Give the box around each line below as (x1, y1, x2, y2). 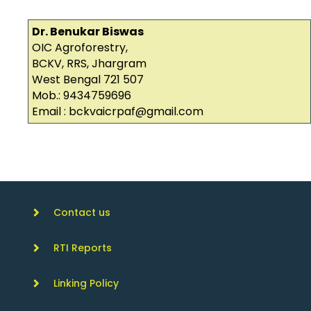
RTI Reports (53, 241, 112, 255)
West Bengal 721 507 (32, 72, 144, 88)
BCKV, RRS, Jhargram (32, 56, 146, 72)
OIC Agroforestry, (32, 40, 128, 56)
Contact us (53, 205, 110, 220)
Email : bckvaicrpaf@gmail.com (32, 103, 203, 120)
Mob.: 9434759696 (32, 87, 131, 104)
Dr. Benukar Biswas (32, 24, 144, 40)
